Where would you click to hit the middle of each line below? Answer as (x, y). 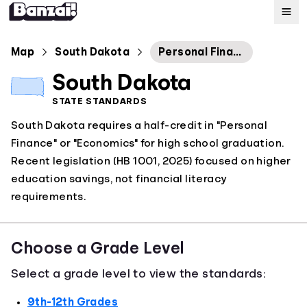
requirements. (49, 197)
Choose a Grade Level (98, 248)
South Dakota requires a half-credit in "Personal (139, 125)
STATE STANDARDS (100, 101)
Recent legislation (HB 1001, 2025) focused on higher (151, 161)
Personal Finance (237, 52)
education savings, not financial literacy (119, 179)
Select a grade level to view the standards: (138, 273)
